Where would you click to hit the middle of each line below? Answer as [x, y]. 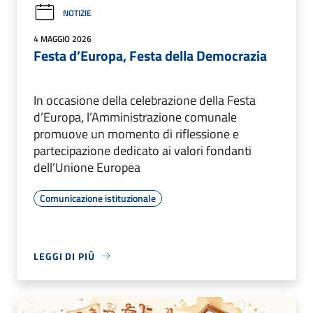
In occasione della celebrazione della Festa [145, 100]
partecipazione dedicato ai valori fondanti [143, 150]
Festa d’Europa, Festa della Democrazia [150, 55]
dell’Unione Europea [87, 167]
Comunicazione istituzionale [98, 198]
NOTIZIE [77, 13]
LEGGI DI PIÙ [64, 256]
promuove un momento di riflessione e [136, 133]
